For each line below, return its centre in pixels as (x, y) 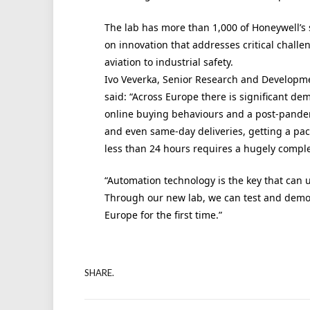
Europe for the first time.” (163, 215)
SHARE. (99, 272)
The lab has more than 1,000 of (178, 27)
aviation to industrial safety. (168, 62)
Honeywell (275, 27)
